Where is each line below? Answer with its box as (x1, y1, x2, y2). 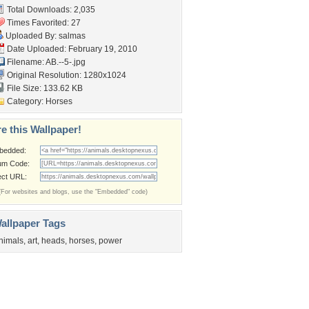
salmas (59, 31, 86, 41)
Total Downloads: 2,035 (5, 5, 95, 14)
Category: (5, 97, 46, 106)
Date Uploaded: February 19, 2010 (5, 44, 137, 54)
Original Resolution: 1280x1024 (5, 70, 126, 80)
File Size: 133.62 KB (5, 83, 83, 93)
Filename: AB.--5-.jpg (5, 57, 86, 67)
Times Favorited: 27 (5, 18, 81, 28)
